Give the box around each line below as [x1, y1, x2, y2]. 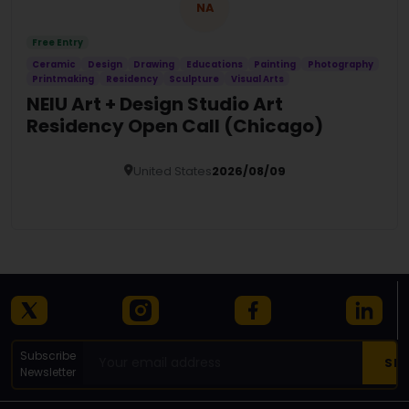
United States [132, 163, 212, 179]
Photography [307, 58, 373, 70]
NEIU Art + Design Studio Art [26, 90, 283, 117]
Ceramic [32, 58, 77, 70]
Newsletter [19, 364, 76, 381]
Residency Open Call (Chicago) [26, 112, 323, 139]
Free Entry [32, 37, 84, 49]
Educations [185, 58, 243, 70]
